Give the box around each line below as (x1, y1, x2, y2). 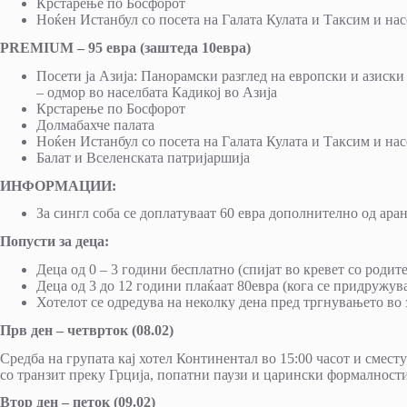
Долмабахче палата (36, 116, 154, 133)
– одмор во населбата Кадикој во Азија (36, 84, 277, 100)
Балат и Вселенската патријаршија (36, 149, 250, 165)
